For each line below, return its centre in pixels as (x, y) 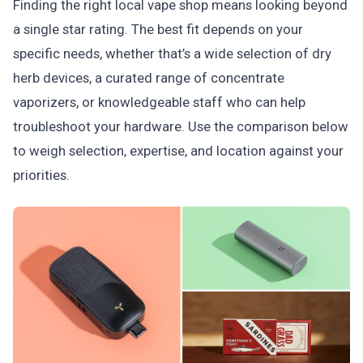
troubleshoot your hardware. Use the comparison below (181, 127)
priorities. (41, 175)
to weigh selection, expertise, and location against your (178, 151)
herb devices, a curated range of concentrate (149, 78)
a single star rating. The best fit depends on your (158, 30)
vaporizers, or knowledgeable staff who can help (159, 102)
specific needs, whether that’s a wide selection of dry (172, 54)
